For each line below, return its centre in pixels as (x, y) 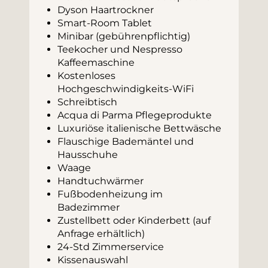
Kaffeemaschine (96, 63)
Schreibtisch (87, 102)
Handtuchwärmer (100, 181)
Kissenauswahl (92, 260)
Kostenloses (87, 76)
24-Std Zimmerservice (110, 247)
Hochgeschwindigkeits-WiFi (125, 89)
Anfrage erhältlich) (101, 234)
